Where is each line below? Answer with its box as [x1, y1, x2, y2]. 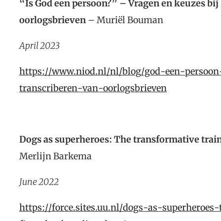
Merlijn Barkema [19, 150, 92, 162]
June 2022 [19, 176, 59, 187]
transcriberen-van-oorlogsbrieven [19, 82, 167, 94]
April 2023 [19, 40, 60, 51]
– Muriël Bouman [88, 14, 163, 26]
